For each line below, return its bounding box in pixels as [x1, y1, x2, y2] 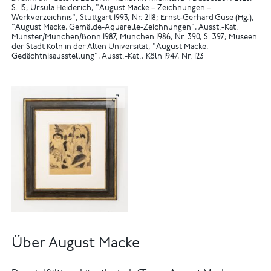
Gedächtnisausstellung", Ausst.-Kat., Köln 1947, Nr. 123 [11, 53, 204, 62]
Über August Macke [11, 237, 140, 252]
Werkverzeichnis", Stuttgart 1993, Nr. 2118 [11, 15, 157, 23]
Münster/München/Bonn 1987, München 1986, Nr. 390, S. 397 [11, 34, 225, 42]
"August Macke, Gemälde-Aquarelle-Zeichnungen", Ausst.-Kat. [11, 24, 239, 33]
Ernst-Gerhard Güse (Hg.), [160, 15, 255, 23]
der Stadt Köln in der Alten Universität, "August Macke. [11, 44, 209, 52]
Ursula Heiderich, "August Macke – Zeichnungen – [30, 5, 212, 13]
